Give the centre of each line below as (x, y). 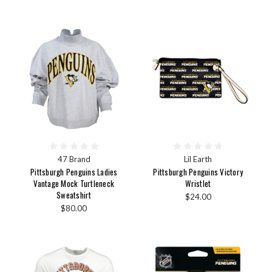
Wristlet (198, 183)
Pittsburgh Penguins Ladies (74, 172)
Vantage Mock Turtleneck (74, 183)
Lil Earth (198, 159)
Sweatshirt (74, 195)
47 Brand (74, 159)
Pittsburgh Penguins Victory (198, 172)
